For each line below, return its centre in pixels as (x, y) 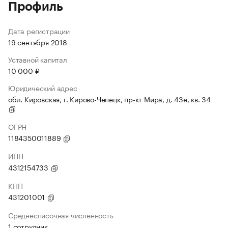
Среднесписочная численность (61, 215)
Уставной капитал (38, 59)
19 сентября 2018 (38, 42)
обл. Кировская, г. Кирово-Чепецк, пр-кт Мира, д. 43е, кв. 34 (109, 99)
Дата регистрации (39, 31)
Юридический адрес (43, 88)
